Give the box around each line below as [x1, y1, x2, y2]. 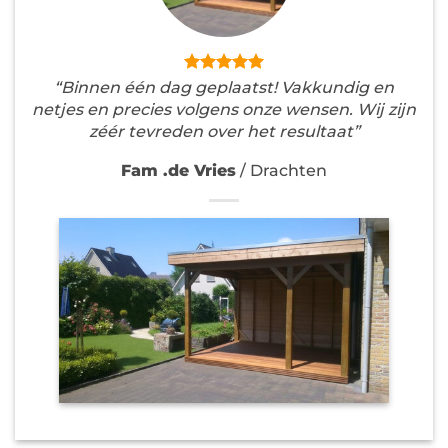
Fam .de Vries [121, 160, 236, 180]
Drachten [250, 160, 327, 180]
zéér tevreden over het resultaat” [88, 121, 360, 141]
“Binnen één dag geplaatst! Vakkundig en [54, 77, 394, 97]
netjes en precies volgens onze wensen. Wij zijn [32, 99, 416, 119]
